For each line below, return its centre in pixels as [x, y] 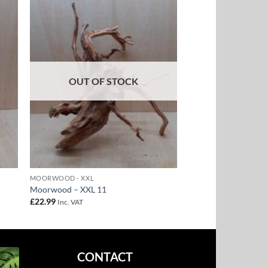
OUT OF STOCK [103, 81]
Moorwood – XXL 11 [68, 190]
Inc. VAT [70, 202]
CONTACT [105, 257]
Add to [156, 24]
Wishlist [156, 32]
